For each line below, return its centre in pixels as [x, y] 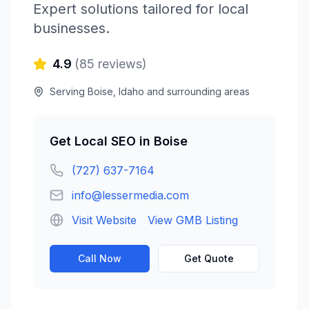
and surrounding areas [197, 91]
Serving [69, 91]
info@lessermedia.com [130, 195]
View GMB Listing [193, 220]
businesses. [71, 28]
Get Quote [209, 258]
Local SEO [105, 141]
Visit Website [104, 220]
